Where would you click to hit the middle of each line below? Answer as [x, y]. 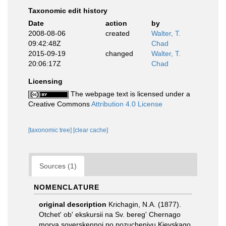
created [117, 33]
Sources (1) [58, 166]
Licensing [45, 81]
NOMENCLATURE [67, 187]
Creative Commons [60, 104]
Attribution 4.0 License [127, 104]
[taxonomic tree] [51, 130]
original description [73, 204]
